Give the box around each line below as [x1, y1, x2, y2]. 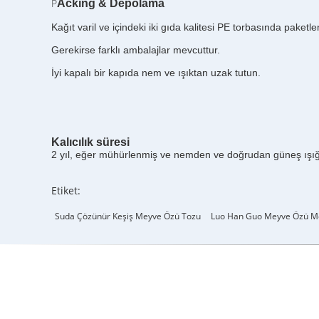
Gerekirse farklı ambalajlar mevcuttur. [51, 44, 220, 56]
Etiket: [51, 184, 80, 197]
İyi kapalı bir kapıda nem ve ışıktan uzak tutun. [51, 67, 261, 78]
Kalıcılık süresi [51, 136, 130, 148]
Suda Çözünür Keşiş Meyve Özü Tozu [55, 210, 201, 222]
